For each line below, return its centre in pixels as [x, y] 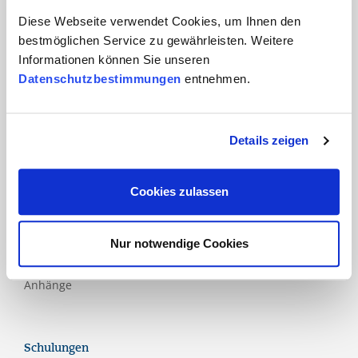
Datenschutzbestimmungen [100, 78]
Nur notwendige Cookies [179, 244]
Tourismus [52, 28]
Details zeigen [269, 141]
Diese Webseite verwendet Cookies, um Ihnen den [159, 21]
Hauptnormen [62, 117]
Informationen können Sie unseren [114, 59]
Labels [41, 201]
